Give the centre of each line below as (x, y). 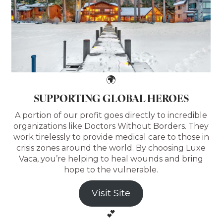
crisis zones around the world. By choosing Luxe (111, 148)
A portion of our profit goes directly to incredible (111, 115)
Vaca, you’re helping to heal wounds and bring (111, 159)
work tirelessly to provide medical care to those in (111, 137)
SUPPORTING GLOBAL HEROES (111, 98)
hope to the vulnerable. (111, 170)
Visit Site (111, 193)
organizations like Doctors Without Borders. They (111, 126)
